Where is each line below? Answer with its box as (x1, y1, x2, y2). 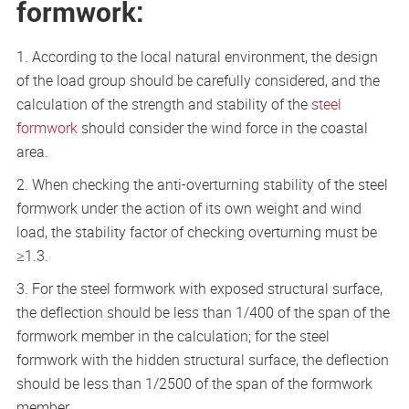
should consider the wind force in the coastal (77, 118, 368, 138)
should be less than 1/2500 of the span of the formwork (16, 373, 372, 393)
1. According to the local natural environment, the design (16, 47, 378, 67)
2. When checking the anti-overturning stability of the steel (16, 174, 388, 194)
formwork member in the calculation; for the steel (16, 326, 330, 346)
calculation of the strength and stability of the (16, 94, 311, 114)
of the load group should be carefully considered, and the (16, 70, 380, 90)
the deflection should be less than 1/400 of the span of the (16, 302, 390, 322)
